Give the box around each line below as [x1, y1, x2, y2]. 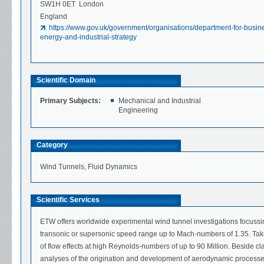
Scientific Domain [37, 76, 95, 85]
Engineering [118, 106, 159, 115]
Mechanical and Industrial [118, 97, 202, 105]
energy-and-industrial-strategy [40, 33, 137, 42]
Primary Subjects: [40, 97, 101, 105]
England [40, 12, 67, 21]
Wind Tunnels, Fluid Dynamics [40, 163, 137, 171]
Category [37, 141, 68, 150]
